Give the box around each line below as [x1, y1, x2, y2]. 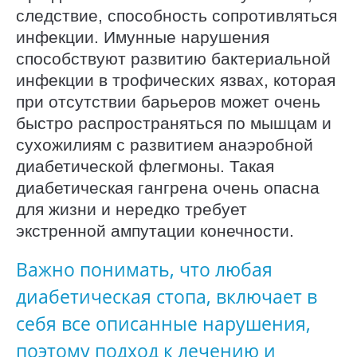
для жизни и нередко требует [16, 199, 247, 218]
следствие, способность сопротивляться [16, 6, 337, 25]
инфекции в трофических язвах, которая [16, 70, 335, 89]
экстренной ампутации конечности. [16, 221, 294, 240]
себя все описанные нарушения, [16, 312, 311, 337]
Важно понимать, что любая [16, 257, 273, 283]
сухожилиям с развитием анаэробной [16, 135, 313, 154]
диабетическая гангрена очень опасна [16, 178, 320, 197]
